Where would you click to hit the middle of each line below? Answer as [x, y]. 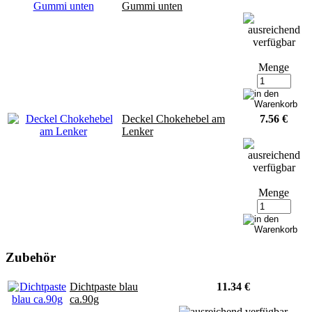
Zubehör [31, 258]
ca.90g [84, 299]
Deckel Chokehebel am [173, 118]
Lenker [138, 131]
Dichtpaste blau [104, 287]
